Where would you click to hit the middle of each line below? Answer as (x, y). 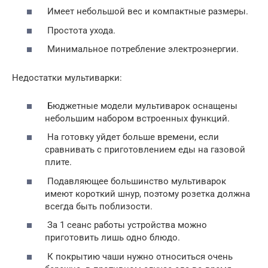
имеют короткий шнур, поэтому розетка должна (147, 194)
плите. (58, 162)
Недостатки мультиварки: (67, 78)
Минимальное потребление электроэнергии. (142, 49)
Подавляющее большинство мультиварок (135, 181)
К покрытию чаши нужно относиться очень (139, 256)
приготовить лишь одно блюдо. (112, 238)
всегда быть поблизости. (99, 206)
